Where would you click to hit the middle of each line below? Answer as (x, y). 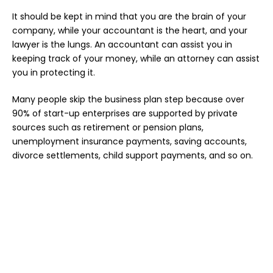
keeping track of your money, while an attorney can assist (136, 59)
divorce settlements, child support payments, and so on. (133, 156)
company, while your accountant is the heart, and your (130, 31)
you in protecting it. (54, 73)
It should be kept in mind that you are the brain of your (129, 17)
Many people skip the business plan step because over (128, 100)
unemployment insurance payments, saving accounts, (129, 142)
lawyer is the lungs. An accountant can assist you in (122, 45)
